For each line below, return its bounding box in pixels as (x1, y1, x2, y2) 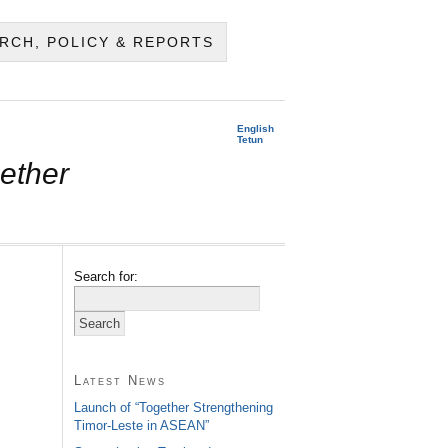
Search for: (73, 268, 138, 284)
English (236, 122, 274, 134)
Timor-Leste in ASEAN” (73, 417, 209, 433)
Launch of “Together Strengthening (73, 399, 273, 415)
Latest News (73, 372, 166, 388)
